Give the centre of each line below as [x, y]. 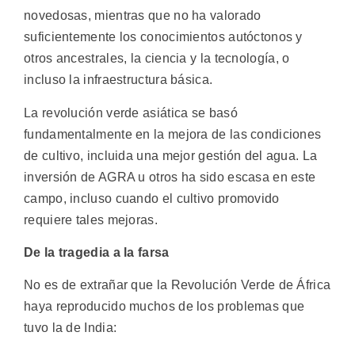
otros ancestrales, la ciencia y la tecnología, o [157, 59]
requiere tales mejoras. [91, 219]
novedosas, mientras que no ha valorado [143, 16]
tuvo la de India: [71, 328]
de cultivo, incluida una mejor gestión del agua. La [171, 155]
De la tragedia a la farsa [97, 253]
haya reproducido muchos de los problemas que [164, 307]
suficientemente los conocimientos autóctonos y [163, 37]
